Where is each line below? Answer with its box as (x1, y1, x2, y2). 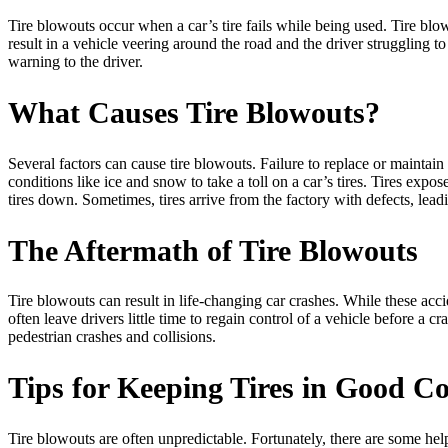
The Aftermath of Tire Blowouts (8, 233, 418, 267)
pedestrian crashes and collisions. (8, 328, 216, 346)
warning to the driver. (8, 52, 143, 70)
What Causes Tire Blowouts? (8, 95, 380, 129)
